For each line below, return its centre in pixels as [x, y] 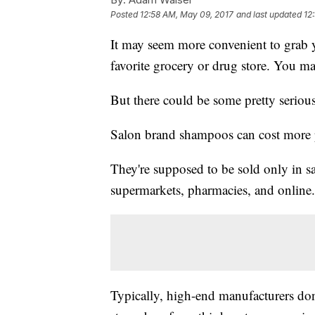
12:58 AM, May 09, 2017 [187, 15]
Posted [125, 15]
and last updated [269, 15]
